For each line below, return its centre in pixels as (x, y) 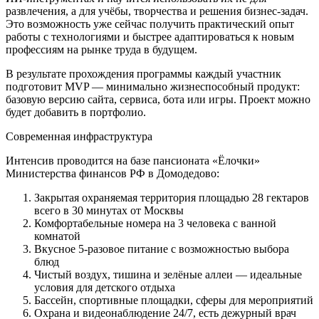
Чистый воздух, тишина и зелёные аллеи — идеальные (168, 274)
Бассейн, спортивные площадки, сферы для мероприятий (174, 300)
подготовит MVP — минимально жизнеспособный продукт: (153, 86)
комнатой (57, 236)
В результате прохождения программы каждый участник (143, 73)
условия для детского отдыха (105, 287)
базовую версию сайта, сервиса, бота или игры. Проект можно (158, 99)
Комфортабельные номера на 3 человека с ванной (155, 223)
